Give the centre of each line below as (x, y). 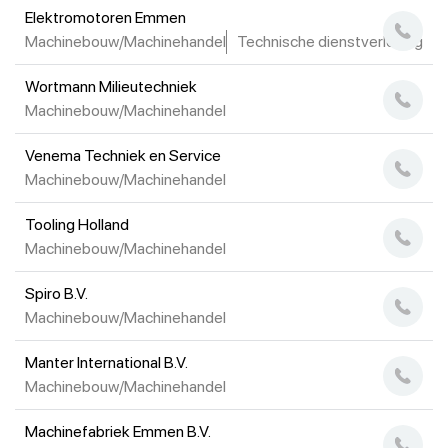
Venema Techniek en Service (123, 155)
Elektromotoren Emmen (105, 17)
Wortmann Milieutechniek (111, 86)
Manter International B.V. (106, 362)
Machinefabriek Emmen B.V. (118, 431)
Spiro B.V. (56, 293)
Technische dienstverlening (330, 41)
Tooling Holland (77, 224)
